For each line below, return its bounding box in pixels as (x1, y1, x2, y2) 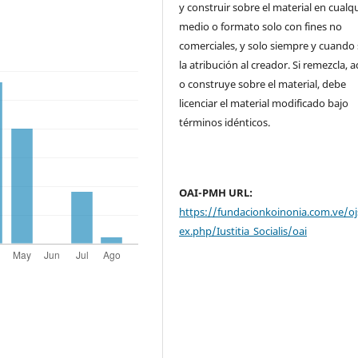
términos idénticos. (179, 114, 273, 129)
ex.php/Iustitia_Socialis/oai (179, 223, 308, 238)
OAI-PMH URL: (179, 185, 253, 200)
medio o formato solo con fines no (179, 18, 343, 34)
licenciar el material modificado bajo (179, 95, 349, 110)
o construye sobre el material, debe (179, 76, 347, 91)
